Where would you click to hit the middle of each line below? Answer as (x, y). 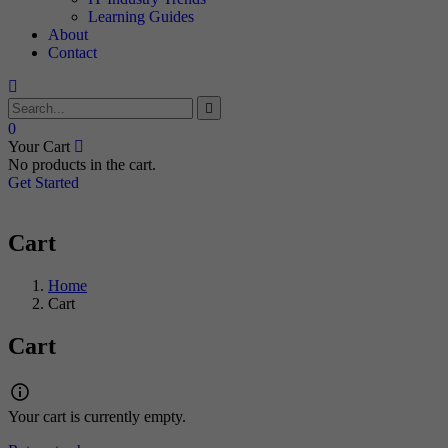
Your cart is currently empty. (97, 416)
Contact (72, 52)
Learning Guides (141, 16)
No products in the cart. (82, 164)
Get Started (43, 182)
